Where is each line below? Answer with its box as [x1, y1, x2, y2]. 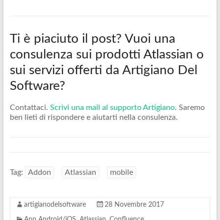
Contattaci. [9, 104, 50, 111]
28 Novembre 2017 [104, 201, 164, 208]
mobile [110, 168, 133, 176]
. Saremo [174, 104, 205, 111]
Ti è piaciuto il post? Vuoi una [9, 32, 175, 45]
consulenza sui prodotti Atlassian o [9, 48, 204, 61]
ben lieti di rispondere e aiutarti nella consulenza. [9, 113, 178, 121]
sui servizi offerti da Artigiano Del [9, 64, 197, 77]
